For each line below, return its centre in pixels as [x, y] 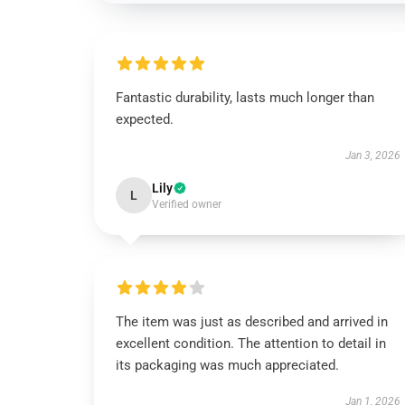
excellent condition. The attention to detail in [251, 344]
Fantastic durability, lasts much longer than [245, 98]
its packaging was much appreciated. [227, 365]
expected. [145, 119]
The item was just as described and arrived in [252, 322]
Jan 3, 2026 [372, 155]
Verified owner [187, 204]
